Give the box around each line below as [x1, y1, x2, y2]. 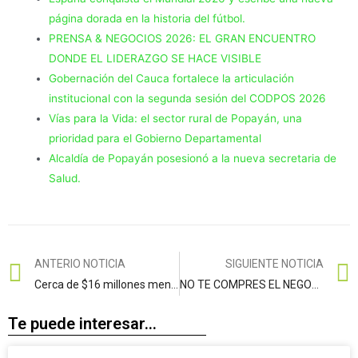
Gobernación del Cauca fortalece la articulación [49, 71, 295, 85]
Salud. [49, 171, 82, 185]
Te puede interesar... [8, 314, 157, 334]
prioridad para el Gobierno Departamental [49, 131, 262, 145]
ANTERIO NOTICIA [34, 257, 125, 270]
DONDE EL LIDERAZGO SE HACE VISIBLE [49, 51, 262, 65]
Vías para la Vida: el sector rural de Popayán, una [49, 111, 303, 125]
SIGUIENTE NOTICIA [225, 257, 324, 270]
